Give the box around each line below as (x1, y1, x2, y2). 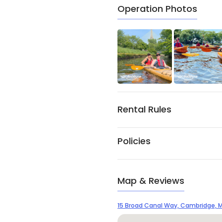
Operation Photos (117, 2, 197, 15)
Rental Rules (117, 103, 171, 116)
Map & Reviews (117, 174, 184, 187)
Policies (117, 135, 151, 148)
